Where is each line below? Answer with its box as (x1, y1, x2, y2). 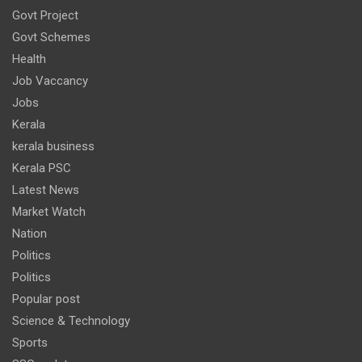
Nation (12, 226, 47, 242)
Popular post (12, 292, 80, 307)
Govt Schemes (12, 30, 90, 45)
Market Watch (12, 204, 86, 220)
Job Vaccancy (12, 74, 88, 89)
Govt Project (12, 8, 78, 23)
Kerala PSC (12, 161, 71, 176)
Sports (12, 335, 48, 351)
